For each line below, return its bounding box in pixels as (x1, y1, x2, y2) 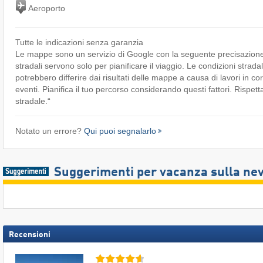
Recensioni (9, 231, 50, 240)
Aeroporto (26, 3, 65, 13)
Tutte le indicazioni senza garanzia (15, 38, 143, 48)
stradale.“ (15, 96, 50, 106)
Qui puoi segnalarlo (83, 126, 156, 136)
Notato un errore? (15, 126, 84, 136)
